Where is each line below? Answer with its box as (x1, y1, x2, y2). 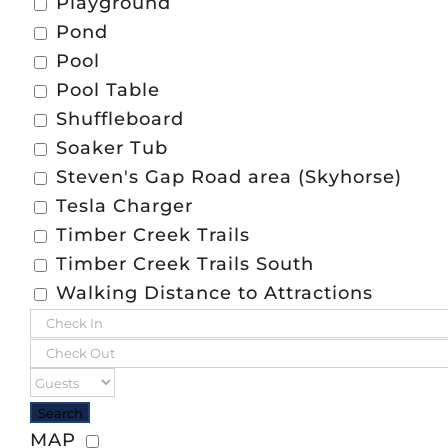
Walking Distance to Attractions (55, 282, 373, 305)
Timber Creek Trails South (55, 253, 314, 276)
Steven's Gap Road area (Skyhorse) (55, 166, 402, 189)
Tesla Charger (55, 195, 193, 218)
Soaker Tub (55, 137, 168, 160)
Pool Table (55, 79, 160, 102)
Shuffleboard (55, 108, 184, 131)
